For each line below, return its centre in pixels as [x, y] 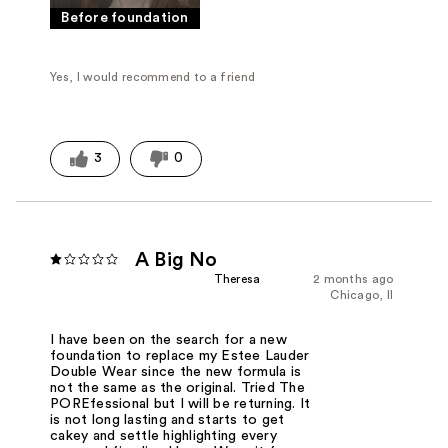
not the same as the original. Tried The [177, 387]
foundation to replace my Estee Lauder [180, 355]
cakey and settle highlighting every [163, 435]
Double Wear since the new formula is [176, 371]
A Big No [176, 259]
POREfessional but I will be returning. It [180, 403]
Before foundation [125, 18]
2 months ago [353, 278]
